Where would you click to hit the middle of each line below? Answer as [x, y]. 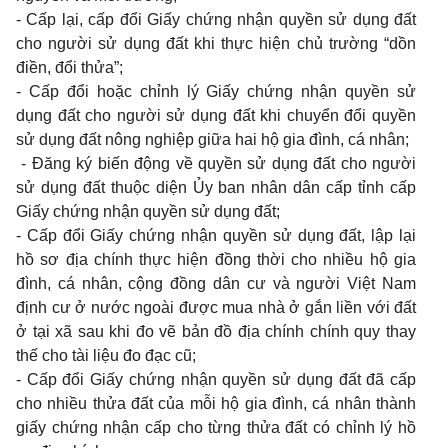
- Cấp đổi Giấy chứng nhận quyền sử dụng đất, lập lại [216, 235]
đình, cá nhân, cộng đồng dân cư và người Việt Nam [216, 283]
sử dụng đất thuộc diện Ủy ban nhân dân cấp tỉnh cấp [216, 187]
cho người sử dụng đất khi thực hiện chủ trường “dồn [216, 43]
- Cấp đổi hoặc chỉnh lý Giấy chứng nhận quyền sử [216, 91]
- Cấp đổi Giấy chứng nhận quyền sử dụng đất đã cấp [216, 379]
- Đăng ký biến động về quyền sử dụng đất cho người [216, 163]
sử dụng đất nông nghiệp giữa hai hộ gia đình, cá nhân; [212, 139]
